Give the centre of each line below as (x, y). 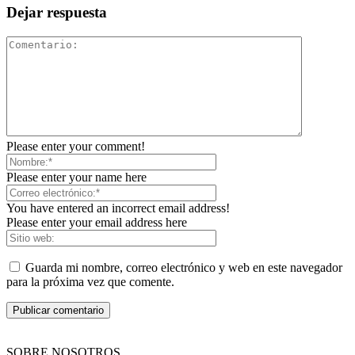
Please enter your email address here (97, 222)
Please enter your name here (76, 177)
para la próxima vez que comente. (90, 281)
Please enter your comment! (76, 146)
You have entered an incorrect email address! (118, 208)
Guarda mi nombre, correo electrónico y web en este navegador (184, 267)
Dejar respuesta (57, 12)
